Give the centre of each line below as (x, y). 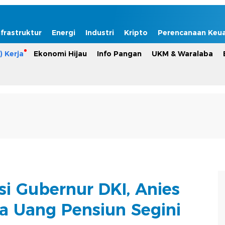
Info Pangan (119, 54)
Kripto (136, 33)
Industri (100, 33)
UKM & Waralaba (182, 54)
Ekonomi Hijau (60, 54)
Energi (64, 33)
